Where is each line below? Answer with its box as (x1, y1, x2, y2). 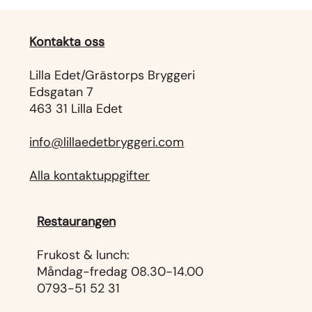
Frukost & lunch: (36, 247, 133, 264)
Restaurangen (36, 213, 116, 231)
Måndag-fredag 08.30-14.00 (36, 263, 203, 281)
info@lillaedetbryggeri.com (29, 133, 185, 150)
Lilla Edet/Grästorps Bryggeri (29, 66, 196, 84)
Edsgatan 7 (29, 83, 94, 100)
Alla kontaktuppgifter (29, 166, 150, 184)
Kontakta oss (29, 33, 105, 50)
